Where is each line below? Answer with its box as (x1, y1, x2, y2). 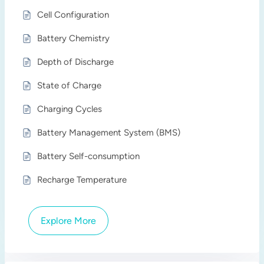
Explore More (41, 215, 97, 226)
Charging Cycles (37, 104, 103, 114)
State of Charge (37, 80, 102, 91)
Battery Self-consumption (37, 151, 140, 161)
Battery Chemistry (37, 33, 110, 44)
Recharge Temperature (37, 174, 127, 185)
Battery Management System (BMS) (37, 127, 181, 138)
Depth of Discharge (37, 57, 114, 67)
